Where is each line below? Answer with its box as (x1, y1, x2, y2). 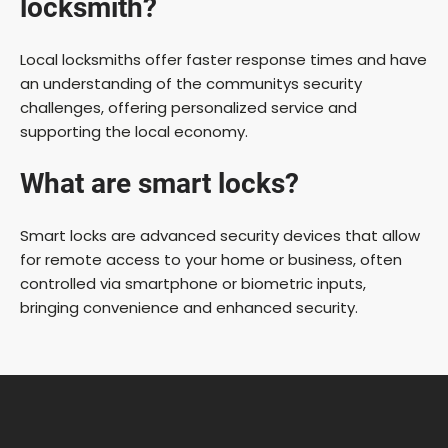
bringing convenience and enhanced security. (20, 296, 358, 318)
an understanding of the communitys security (20, 72, 362, 94)
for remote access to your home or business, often (20, 248, 402, 270)
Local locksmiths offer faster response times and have (20, 48, 427, 70)
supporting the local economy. (20, 120, 248, 142)
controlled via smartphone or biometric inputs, (20, 272, 366, 294)
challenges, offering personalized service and (20, 96, 357, 118)
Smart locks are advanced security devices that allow (20, 224, 420, 246)
